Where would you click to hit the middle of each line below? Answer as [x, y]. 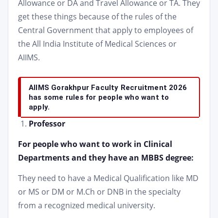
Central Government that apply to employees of [106, 30]
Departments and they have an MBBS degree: [106, 158]
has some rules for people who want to [99, 97]
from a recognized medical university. [87, 205]
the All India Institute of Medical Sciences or [97, 44]
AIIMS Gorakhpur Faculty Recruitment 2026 [108, 88]
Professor [47, 124]
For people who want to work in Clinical [95, 144]
